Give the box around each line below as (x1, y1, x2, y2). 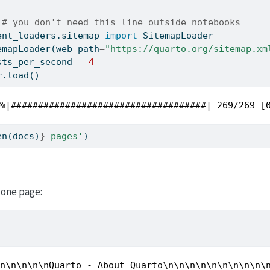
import (105, 30, 138, 42)
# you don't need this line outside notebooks (2, 17, 241, 28)
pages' (45, 130, 84, 142)
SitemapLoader (137, 30, 214, 42)
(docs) (7, 130, 40, 142)
